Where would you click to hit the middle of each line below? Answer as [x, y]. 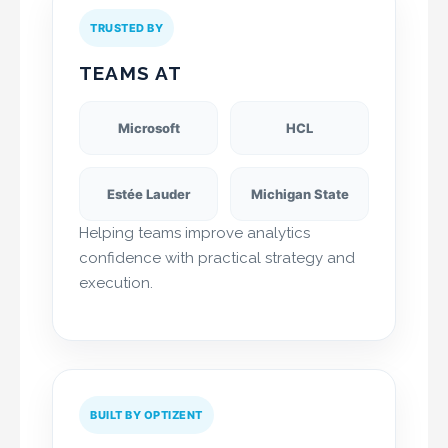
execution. [116, 282]
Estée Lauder [148, 193]
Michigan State [299, 193]
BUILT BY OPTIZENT [146, 414]
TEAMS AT [131, 72]
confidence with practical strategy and [217, 257]
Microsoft [148, 127]
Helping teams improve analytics [194, 232]
